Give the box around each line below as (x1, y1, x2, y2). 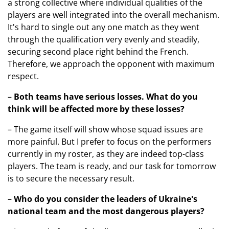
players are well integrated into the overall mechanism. (8, 9, 219, 20)
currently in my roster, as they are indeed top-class (8, 148, 204, 159)
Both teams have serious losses (14, 91, 142, 102)
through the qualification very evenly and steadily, (8, 34, 199, 45)
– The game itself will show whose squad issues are (8, 124, 203, 135)
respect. (8, 71, 39, 82)
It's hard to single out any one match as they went (8, 21, 199, 33)
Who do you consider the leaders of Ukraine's (14, 193, 197, 204)
